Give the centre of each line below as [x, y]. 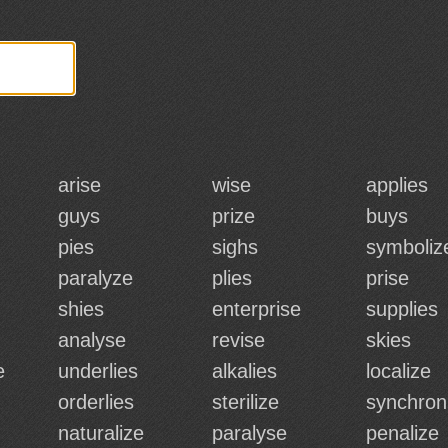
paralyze [95, 278]
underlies [98, 371]
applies [397, 185]
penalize [402, 433]
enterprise [256, 309]
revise [238, 340]
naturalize [101, 433]
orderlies [96, 402]
